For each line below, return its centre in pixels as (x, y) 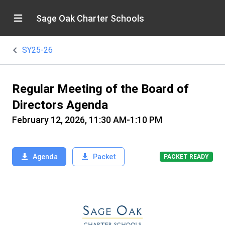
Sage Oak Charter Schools (90, 18)
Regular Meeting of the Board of (100, 89)
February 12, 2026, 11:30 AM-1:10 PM (87, 120)
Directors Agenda (60, 105)
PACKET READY (186, 157)
